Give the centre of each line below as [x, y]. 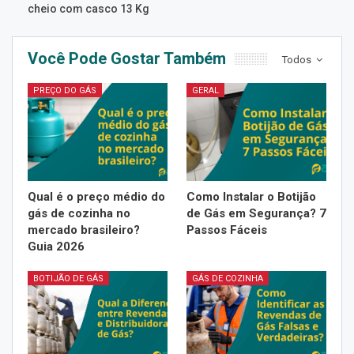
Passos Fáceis [227, 230]
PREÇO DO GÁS [65, 90]
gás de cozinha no [79, 213]
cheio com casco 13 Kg [88, 8]
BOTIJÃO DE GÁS [68, 278]
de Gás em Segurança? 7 [256, 213]
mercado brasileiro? [84, 230]
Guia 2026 [56, 246]
